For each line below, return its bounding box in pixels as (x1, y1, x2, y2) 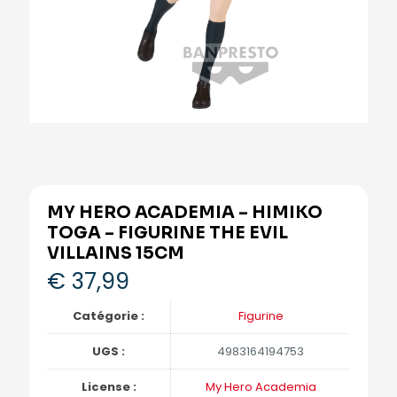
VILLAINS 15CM (47, 243, 184, 264)
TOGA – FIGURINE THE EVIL (47, 222, 288, 244)
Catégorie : (73, 307, 144, 324)
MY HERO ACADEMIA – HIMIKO (47, 202, 323, 223)
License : (81, 378, 136, 395)
